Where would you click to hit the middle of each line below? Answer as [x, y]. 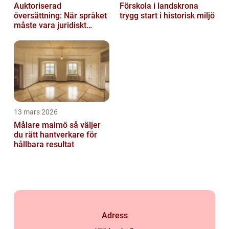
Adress [114, 216]
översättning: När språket [60, 16]
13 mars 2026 [36, 112]
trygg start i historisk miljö [167, 16]
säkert [25, 35]
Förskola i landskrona [159, 6]
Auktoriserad [38, 6]
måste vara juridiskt [50, 26]
